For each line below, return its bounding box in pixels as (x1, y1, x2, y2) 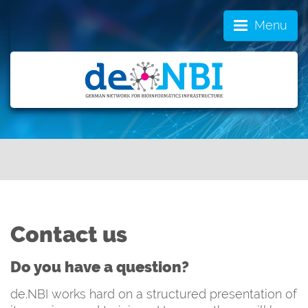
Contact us (10, 221, 127, 247)
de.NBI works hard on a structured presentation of (10, 286, 297, 301)
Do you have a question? (10, 257, 189, 276)
